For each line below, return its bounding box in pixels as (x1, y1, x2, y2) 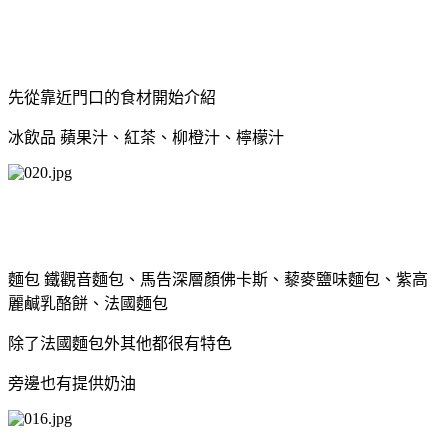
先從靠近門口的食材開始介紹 (8, 88, 216, 106)
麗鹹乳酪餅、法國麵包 (8, 294, 168, 312)
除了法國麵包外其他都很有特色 (8, 334, 232, 352)
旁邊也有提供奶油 (8, 374, 136, 392)
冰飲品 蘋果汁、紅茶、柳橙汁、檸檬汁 (8, 128, 284, 146)
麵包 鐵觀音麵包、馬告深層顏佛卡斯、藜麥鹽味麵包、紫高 (8, 270, 428, 288)
